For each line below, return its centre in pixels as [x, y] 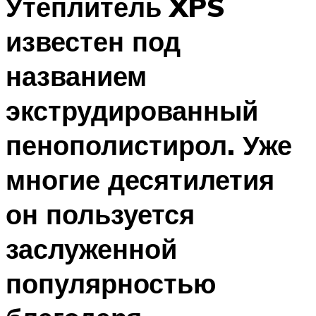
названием [76, 76]
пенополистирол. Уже [149, 145]
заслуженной [91, 249]
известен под [93, 42]
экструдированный [132, 111]
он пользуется [100, 214]
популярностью [111, 284]
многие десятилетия [140, 180]
